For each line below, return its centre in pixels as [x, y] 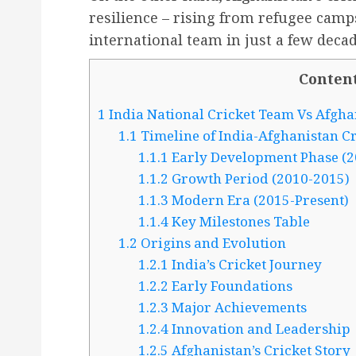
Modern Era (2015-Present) [259, 200]
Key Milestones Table [240, 222]
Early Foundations [231, 286]
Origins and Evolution [211, 243]
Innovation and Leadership [260, 329]
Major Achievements [238, 308]
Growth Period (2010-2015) [259, 179]
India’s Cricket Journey [246, 265]
